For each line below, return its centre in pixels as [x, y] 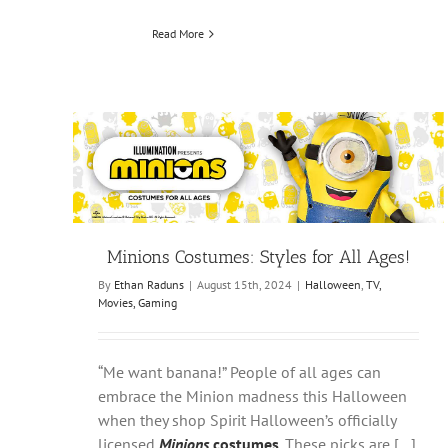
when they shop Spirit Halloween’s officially [247, 420]
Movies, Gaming [137, 303]
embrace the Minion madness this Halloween [252, 396]
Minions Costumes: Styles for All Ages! [259, 257]
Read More [178, 34]
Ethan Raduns [149, 285]
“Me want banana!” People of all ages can [239, 372]
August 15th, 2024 [244, 285]
